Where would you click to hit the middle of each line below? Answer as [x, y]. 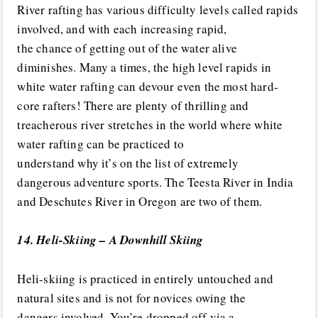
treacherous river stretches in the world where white [150, 124]
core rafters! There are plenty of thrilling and [133, 105]
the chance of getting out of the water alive [127, 48]
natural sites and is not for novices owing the [132, 298]
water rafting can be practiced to [101, 143]
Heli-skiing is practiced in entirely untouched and [145, 279]
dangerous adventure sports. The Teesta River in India [155, 182]
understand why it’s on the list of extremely [128, 163]
